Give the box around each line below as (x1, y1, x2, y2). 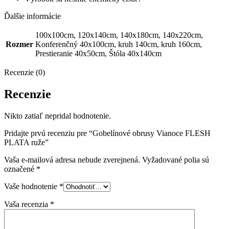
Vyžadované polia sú (142, 155, 209, 165)
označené (4, 165, 36, 174)
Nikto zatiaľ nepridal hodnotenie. (4, 111, 111, 121)
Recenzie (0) (4, 68, 45, 77)
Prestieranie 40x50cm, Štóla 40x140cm (35, 49, 162, 58)
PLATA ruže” (4, 138, 49, 147)
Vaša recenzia (4, 200, 50, 209)
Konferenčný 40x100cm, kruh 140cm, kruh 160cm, (35, 40, 202, 49)
